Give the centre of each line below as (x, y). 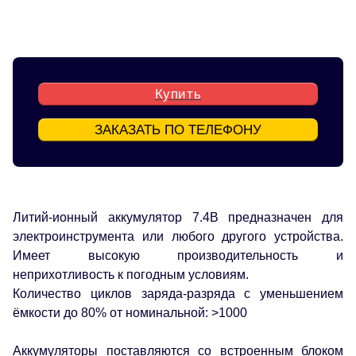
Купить (178, 94)
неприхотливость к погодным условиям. (131, 274)
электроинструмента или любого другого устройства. (178, 236)
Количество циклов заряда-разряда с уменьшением (178, 293)
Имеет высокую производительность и (178, 255)
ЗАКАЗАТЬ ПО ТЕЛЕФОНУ (178, 130)
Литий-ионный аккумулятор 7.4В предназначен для (178, 217)
